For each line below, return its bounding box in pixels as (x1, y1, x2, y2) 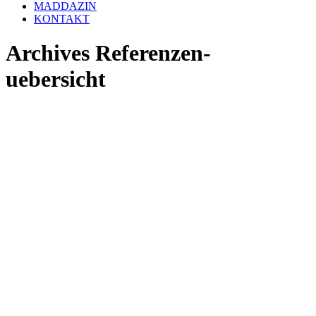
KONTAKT (34, 13, 90, 25)
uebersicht (6, 66, 106, 92)
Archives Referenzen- (6, 40, 211, 66)
